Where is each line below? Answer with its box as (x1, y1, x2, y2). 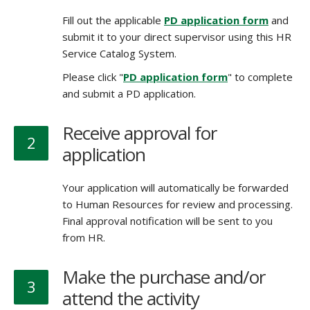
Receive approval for (62, 120, 217, 145)
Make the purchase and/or (62, 264, 265, 289)
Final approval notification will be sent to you (62, 214, 273, 228)
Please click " (62, 70, 123, 84)
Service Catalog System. (62, 46, 176, 60)
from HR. (62, 230, 105, 244)
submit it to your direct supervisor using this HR (62, 30, 291, 44)
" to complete (228, 70, 293, 84)
